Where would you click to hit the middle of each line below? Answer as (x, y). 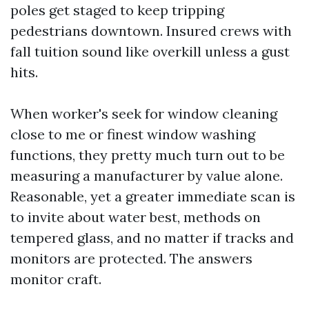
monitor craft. (56, 279)
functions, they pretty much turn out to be (148, 155)
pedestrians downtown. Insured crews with (151, 31)
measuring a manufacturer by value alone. (147, 176)
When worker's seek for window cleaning (144, 113)
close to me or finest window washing (133, 134)
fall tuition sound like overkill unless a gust (150, 51)
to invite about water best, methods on (136, 217)
